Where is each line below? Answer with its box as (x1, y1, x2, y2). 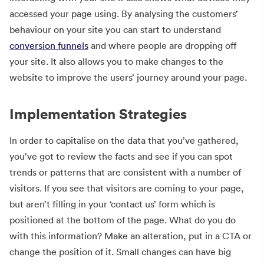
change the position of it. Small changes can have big (9, 245, 231, 258)
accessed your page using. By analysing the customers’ (9, 7, 238, 19)
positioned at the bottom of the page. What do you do (9, 213, 236, 226)
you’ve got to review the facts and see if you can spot (9, 150, 233, 162)
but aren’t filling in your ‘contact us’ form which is (9, 197, 215, 210)
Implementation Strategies (9, 104, 187, 123)
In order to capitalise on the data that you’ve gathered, (9, 134, 239, 146)
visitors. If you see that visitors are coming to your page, (9, 181, 244, 194)
